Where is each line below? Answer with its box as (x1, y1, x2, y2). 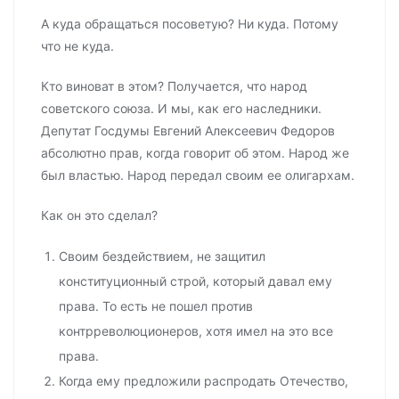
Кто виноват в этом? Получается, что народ (41, 78, 307, 94)
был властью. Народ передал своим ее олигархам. (41, 167, 354, 183)
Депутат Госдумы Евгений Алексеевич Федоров (41, 123, 335, 139)
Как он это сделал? (41, 208, 158, 224)
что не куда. (41, 38, 114, 54)
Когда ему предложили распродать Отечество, (59, 373, 348, 389)
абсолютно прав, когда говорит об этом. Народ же (41, 145, 349, 161)
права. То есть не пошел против (59, 298, 253, 314)
